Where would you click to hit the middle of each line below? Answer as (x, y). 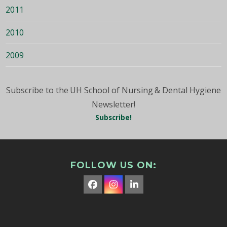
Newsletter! (113, 104)
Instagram (135, 188)
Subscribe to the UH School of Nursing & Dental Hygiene (113, 90)
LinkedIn (152, 188)
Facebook (113, 188)
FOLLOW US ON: (113, 165)
